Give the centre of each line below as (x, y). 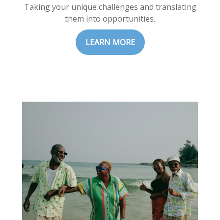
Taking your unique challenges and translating (110, 7)
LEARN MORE (110, 42)
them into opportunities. (110, 19)
